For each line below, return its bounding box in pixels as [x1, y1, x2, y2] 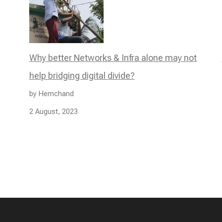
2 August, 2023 [29, 107, 78, 116]
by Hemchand [29, 89, 74, 98]
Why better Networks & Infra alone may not [29, 52, 197, 63]
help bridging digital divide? [29, 70, 135, 81]
